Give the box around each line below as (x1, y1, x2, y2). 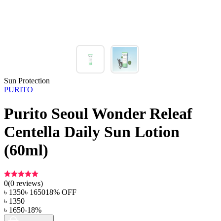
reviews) (14, 179, 43, 187)
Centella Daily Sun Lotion (4, 123, 180, 141)
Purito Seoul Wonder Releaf (4, 105, 192, 123)
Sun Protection (4, 76, 50, 85)
